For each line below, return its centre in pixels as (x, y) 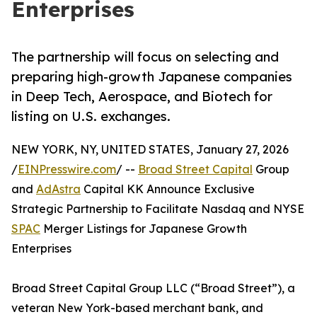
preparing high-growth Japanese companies (152, 77)
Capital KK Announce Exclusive (168, 189)
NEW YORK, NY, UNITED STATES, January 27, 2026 (150, 150)
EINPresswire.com (67, 169)
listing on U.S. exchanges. (91, 116)
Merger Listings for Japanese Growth (144, 229)
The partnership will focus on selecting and (145, 57)
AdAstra (58, 189)
